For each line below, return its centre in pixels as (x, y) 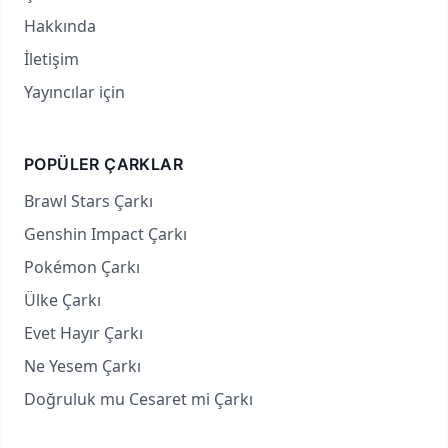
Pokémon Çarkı (82, 267)
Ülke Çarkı (62, 300)
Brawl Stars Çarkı (88, 201)
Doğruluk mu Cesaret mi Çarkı (138, 399)
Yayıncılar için (74, 92)
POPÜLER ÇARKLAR (103, 164)
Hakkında (60, 26)
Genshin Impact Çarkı (105, 234)
